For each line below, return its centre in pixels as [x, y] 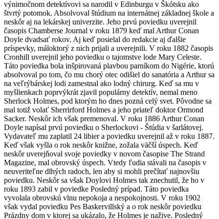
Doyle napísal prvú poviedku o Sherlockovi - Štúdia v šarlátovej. [104, 128]
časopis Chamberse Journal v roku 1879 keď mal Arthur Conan [101, 31]
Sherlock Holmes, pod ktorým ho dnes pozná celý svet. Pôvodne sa [108, 101]
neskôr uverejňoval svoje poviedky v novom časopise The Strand [104, 154]
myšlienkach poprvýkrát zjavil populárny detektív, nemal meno [101, 92]
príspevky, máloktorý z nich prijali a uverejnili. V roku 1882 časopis [109, 48]
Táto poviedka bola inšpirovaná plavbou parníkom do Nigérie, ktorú [109, 66]
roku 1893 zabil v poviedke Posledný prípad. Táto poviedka [96, 189]
